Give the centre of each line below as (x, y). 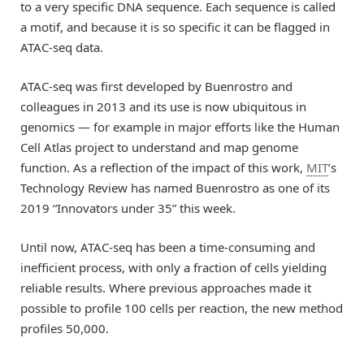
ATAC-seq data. (62, 47)
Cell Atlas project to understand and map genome (159, 147)
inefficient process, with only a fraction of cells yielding (173, 267)
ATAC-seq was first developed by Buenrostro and (156, 86)
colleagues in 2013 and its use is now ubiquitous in (163, 106)
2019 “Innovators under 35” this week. (128, 208)
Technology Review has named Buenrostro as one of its (175, 187)
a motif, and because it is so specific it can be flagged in (175, 26)
